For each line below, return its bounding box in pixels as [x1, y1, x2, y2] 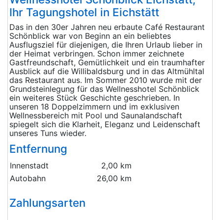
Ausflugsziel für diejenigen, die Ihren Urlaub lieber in [9, 40, 202, 50]
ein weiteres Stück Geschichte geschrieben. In [9, 93, 180, 103]
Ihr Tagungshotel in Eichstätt [9, 5, 159, 19]
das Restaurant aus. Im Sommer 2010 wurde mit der [9, 75, 202, 85]
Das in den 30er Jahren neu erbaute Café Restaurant [9, 22, 205, 32]
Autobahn [10, 173, 46, 184]
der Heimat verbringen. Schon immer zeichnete [9, 49, 184, 59]
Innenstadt [10, 161, 49, 171]
